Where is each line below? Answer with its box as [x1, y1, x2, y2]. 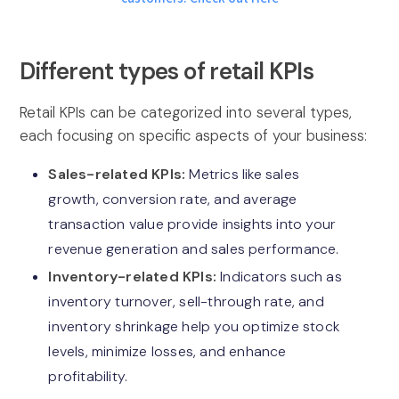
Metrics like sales [185, 164, 300, 183]
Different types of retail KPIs [20, 55, 319, 86]
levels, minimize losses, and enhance [48, 342, 287, 362]
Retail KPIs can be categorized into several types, [20, 102, 353, 122]
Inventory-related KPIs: [48, 267, 221, 287]
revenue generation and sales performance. [48, 239, 339, 258]
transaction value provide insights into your [48, 214, 337, 233]
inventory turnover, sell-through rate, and [48, 292, 324, 312]
